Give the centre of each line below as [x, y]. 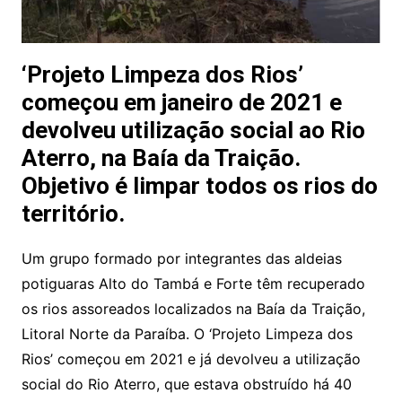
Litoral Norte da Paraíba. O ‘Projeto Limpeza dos [187, 334]
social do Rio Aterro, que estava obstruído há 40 [186, 385]
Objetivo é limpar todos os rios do [199, 186]
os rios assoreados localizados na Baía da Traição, [193, 309]
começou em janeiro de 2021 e [181, 103]
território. [73, 214]
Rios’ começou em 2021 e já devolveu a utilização [191, 359]
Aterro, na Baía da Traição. [161, 158]
